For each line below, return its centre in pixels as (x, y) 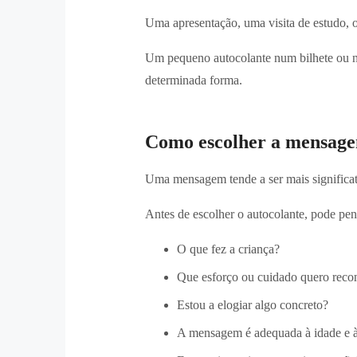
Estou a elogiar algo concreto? (253, 304)
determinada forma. (194, 80)
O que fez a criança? (228, 249)
